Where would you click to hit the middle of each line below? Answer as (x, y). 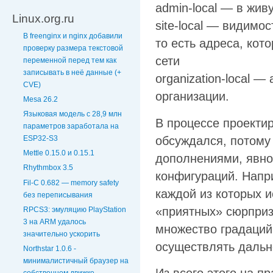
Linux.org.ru (43, 18)
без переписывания (58, 195)
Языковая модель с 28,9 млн (73, 114)
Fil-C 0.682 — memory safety (71, 183)
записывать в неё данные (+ (72, 72)
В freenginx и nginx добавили (73, 36)
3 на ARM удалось (55, 222)
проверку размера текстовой (73, 48)
